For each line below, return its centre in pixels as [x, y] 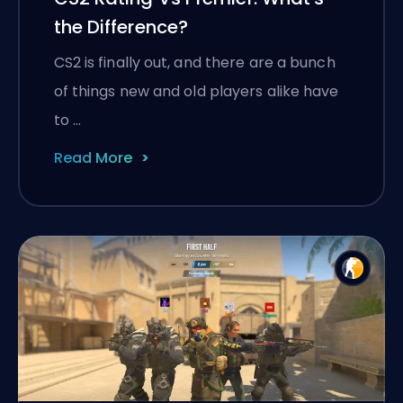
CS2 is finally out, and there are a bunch [194, 63]
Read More [93, 158]
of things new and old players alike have [196, 91]
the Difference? [121, 27]
